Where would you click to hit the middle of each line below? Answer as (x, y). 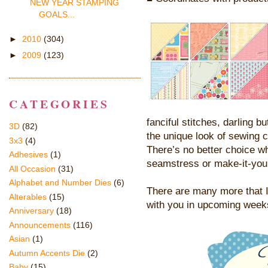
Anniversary (31, 211)
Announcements (40, 225)
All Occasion (32, 168)
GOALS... (57, 15)
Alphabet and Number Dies (60, 183)
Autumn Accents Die (47, 253)
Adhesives (28, 155)
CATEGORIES (59, 103)
